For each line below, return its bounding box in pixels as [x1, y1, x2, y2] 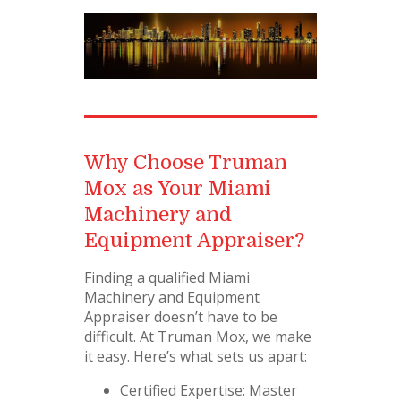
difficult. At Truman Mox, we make [84, 327, 311, 347]
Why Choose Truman [84, 151, 287, 175]
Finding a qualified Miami [84, 268, 250, 288]
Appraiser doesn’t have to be [84, 307, 277, 328]
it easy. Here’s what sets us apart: [84, 346, 307, 367]
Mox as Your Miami [84, 177, 271, 200]
